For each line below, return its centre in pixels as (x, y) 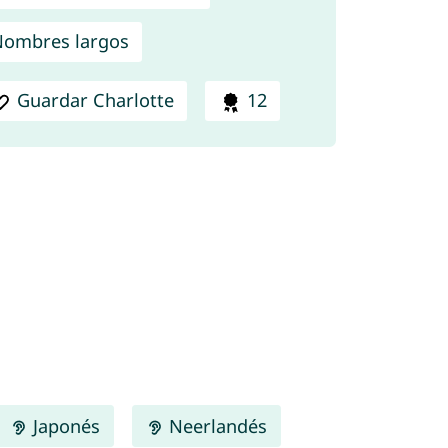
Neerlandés (216, 425)
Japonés (64, 425)
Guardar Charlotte (96, 100)
